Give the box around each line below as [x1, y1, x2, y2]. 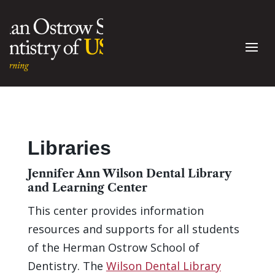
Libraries [27, 136, 117, 159]
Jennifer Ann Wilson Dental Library [27, 166, 231, 180]
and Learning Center [27, 180, 147, 195]
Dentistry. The [27, 258, 106, 273]
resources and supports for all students [27, 221, 239, 236]
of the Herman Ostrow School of [27, 239, 199, 255]
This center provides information [27, 203, 204, 218]
